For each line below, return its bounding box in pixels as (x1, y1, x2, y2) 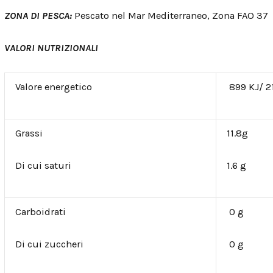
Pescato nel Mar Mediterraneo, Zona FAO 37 (74, 9, 268, 21)
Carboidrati (15, 206, 66, 218)
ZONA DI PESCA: (4, 9, 74, 21)
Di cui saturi (15, 160, 71, 172)
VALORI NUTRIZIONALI (4, 41, 98, 54)
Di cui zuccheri (15, 238, 83, 250)
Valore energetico (15, 81, 92, 93)
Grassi (15, 127, 43, 140)
